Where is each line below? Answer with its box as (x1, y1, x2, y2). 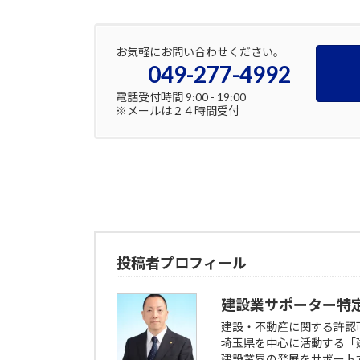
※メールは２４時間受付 (116, 103, 239, 117)
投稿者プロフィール (117, 253, 247, 272)
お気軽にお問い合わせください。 (116, 44, 284, 59)
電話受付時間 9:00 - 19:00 (116, 89, 246, 104)
